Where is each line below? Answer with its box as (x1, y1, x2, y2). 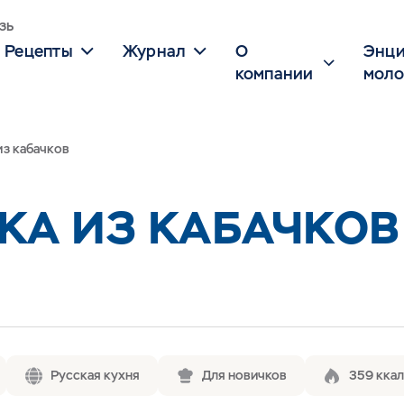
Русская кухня (50, 366, 140, 383)
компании (234, 63, 314, 84)
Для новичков (202, 366, 287, 383)
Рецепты (5, 41, 73, 61)
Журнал (122, 41, 186, 61)
